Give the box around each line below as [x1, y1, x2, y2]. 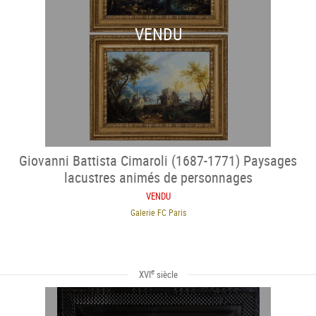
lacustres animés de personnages [63, 167, 253, 187]
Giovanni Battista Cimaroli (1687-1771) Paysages [19, 150, 297, 170]
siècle [154, 267, 178, 281]
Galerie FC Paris [130, 206, 186, 218]
